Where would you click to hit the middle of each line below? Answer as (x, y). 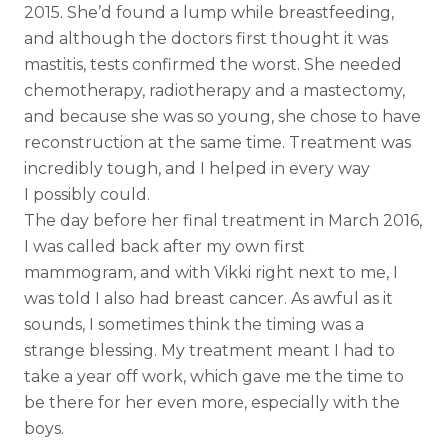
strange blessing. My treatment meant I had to (209, 350)
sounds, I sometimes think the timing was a (194, 324)
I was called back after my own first (164, 246)
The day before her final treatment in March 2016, (223, 220)
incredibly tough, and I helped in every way (197, 168)
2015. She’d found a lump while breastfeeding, (209, 12)
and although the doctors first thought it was (206, 38)
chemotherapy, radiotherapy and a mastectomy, (214, 90)
